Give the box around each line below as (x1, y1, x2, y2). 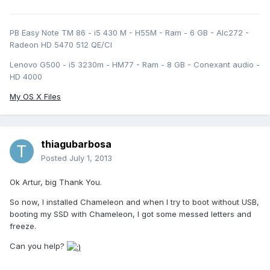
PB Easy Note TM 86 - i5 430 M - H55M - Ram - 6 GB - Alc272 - (10, 28, 249, 38)
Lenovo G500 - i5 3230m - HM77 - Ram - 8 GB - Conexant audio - (10, 60, 260, 70)
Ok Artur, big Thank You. (10, 177, 102, 187)
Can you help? (10, 241, 67, 251)
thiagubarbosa (41, 138, 111, 151)
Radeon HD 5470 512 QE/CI (10, 40, 112, 50)
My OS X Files (10, 92, 61, 102)
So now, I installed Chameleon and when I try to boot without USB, (10, 197, 259, 207)
